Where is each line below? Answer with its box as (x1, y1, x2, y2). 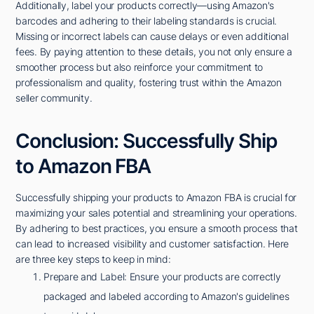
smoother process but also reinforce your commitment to (15, 60, 264, 73)
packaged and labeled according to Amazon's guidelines (43, 289, 289, 302)
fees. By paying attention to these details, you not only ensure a (15, 45, 292, 57)
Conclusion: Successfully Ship (15, 128, 277, 153)
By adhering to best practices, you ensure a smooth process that (15, 221, 298, 234)
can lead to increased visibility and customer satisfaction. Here (15, 237, 289, 250)
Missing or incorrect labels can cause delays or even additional (15, 29, 289, 42)
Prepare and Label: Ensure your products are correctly (43, 270, 281, 282)
